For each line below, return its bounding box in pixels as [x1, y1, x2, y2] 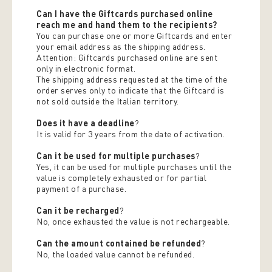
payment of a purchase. [36, 183, 126, 194]
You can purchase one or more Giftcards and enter [36, 30, 232, 41]
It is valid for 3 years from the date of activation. [36, 129, 225, 139]
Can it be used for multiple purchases [36, 151, 195, 161]
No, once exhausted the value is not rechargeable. [36, 216, 230, 226]
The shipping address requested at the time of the [36, 74, 228, 84]
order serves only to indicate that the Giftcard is [36, 85, 224, 95]
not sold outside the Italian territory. [36, 96, 179, 106]
